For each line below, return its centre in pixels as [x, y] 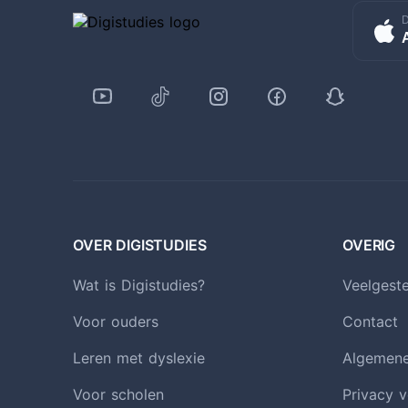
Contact [370, 321]
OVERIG [369, 245]
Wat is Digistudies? [139, 285]
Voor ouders [116, 321]
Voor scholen [118, 394]
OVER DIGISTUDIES [140, 245]
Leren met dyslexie [139, 357]
